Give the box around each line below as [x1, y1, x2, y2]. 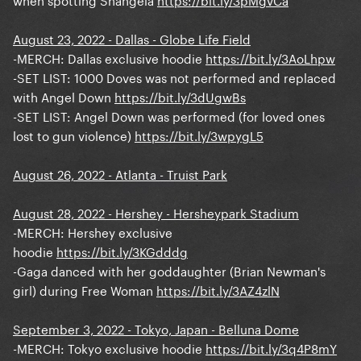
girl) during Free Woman [13, 280, 156, 300]
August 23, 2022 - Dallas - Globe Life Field [13, 28, 251, 48]
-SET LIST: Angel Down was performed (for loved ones [13, 106, 325, 126]
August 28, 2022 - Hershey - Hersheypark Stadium [13, 202, 299, 222]
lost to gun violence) [13, 125, 135, 145]
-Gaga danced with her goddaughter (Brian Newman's [13, 260, 326, 280]
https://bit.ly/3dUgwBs [114, 86, 246, 106]
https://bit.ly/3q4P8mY [205, 338, 337, 358]
